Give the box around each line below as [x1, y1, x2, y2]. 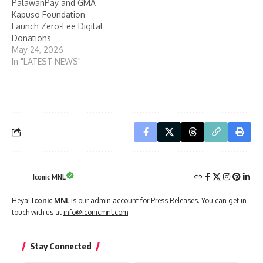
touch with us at [12, 207, 63, 217]
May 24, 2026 [12, 45, 63, 55]
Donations [12, 33, 51, 43]
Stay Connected [30, 240, 92, 251]
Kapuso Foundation [12, 9, 85, 20]
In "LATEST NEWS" [12, 56, 81, 67]
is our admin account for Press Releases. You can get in [69, 195, 247, 205]
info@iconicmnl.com [63, 207, 128, 217]
